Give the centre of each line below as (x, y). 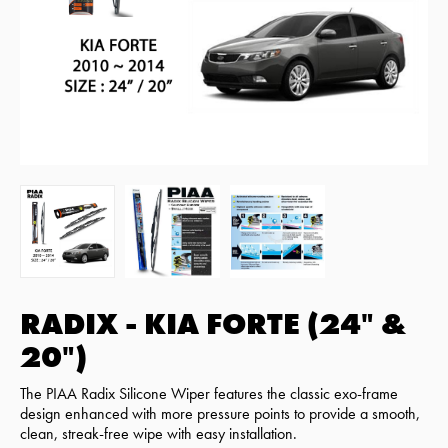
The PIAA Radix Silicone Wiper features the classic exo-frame (209, 393)
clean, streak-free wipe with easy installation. (158, 433)
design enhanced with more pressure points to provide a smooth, (220, 413)
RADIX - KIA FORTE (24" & (213, 323)
